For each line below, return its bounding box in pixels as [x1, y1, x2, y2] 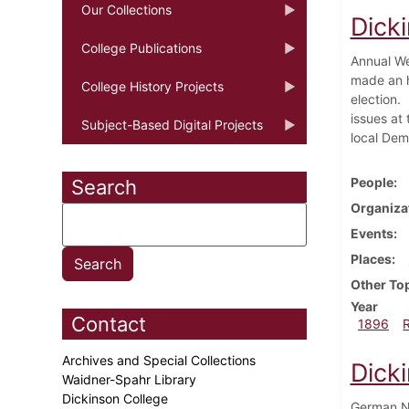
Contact [71, 311, 146, 336]
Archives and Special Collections [62, 351, 259, 368]
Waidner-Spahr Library [62, 371, 200, 387]
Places [350, 250, 392, 267]
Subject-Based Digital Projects [81, 116, 263, 132]
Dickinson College [62, 390, 172, 406]
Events [350, 225, 393, 241]
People [350, 173, 393, 190]
